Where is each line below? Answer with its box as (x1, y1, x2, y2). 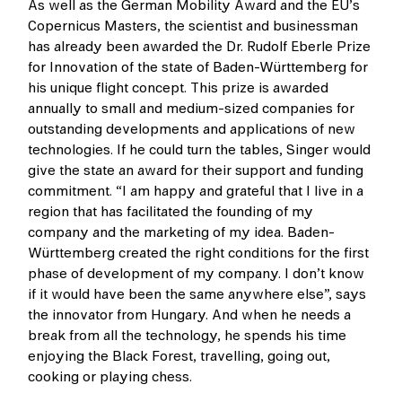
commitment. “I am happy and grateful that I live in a (28, 179, 364, 202)
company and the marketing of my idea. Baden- (28, 221, 336, 243)
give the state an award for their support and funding (28, 159, 364, 181)
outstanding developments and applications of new (28, 118, 356, 140)
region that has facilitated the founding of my (28, 200, 314, 223)
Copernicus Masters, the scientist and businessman (28, 14, 359, 37)
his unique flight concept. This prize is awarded (28, 76, 329, 99)
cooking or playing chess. (28, 365, 193, 388)
